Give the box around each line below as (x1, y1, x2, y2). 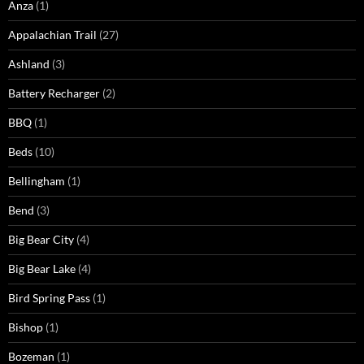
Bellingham (8, 174, 65, 188)
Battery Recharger (8, 86, 100, 101)
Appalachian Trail (8, 28, 97, 42)
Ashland (8, 57, 50, 71)
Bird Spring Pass (8, 291, 90, 305)
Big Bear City (8, 232, 74, 247)
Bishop (8, 320, 43, 335)
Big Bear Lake (8, 262, 76, 276)
